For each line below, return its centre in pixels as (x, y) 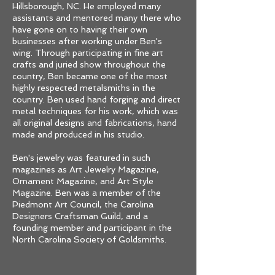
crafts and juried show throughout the (89, 64)
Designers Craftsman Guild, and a (80, 216)
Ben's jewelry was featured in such (81, 158)
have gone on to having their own (80, 29)
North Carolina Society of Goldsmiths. (91, 239)
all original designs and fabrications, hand (95, 123)
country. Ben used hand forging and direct (96, 99)
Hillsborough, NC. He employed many (87, 6)
